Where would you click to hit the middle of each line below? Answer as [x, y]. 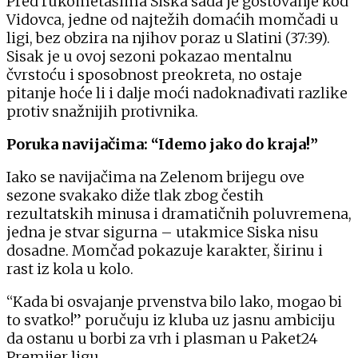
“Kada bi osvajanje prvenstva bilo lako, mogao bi [174, 301]
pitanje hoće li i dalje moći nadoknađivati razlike [177, 93]
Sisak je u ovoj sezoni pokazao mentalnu [149, 56]
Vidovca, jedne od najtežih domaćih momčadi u [173, 19]
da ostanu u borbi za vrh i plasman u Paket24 [162, 338]
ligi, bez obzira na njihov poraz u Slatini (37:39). [168, 38]
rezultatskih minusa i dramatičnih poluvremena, [179, 213]
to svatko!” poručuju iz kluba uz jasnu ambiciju [171, 320]
